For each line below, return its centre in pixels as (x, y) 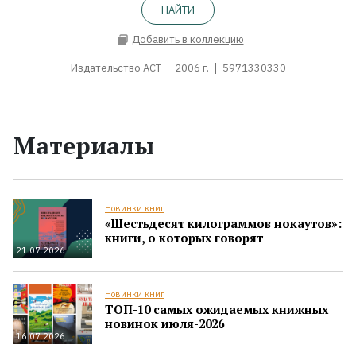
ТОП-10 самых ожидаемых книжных (217, 309)
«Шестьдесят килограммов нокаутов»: (223, 223)
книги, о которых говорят (184, 237)
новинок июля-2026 (164, 323)
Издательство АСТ (116, 68)
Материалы (83, 145)
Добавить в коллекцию (188, 40)
